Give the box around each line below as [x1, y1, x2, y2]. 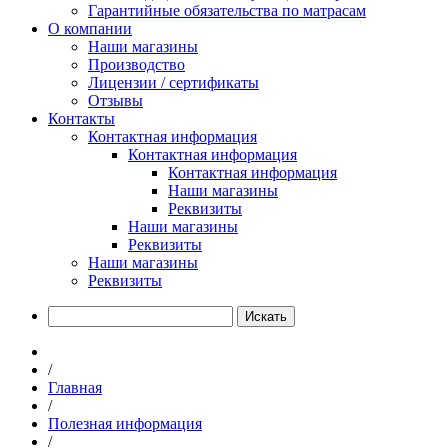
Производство [88, 56, 185, 73]
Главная [48, 379, 102, 396]
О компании [48, 20, 132, 37]
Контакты [48, 110, 115, 127]
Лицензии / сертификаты [88, 74, 259, 91]
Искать [245, 309, 287, 324]
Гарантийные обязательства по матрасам [88, 2, 366, 19]
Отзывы [88, 92, 143, 109]
